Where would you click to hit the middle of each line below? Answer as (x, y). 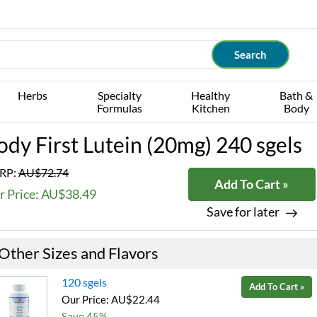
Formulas (119, 108)
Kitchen (211, 108)
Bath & (296, 95)
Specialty (119, 95)
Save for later (243, 212)
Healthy (211, 95)
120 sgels (84, 282)
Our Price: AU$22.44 (111, 299)
